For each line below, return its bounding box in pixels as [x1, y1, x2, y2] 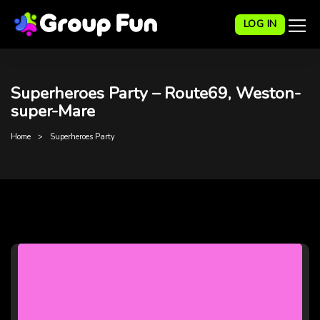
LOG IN [243, 17, 277, 31]
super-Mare [11, 100, 95, 122]
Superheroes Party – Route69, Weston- [11, 82, 301, 104]
